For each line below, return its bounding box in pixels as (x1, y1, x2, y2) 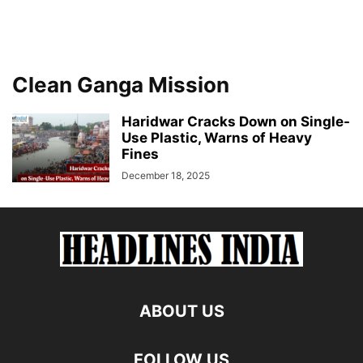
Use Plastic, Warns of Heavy (122, 130, 312, 146)
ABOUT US (139, 301, 224, 321)
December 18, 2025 (122, 169, 210, 181)
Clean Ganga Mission (12, 72, 229, 97)
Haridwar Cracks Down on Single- (122, 113, 350, 130)
